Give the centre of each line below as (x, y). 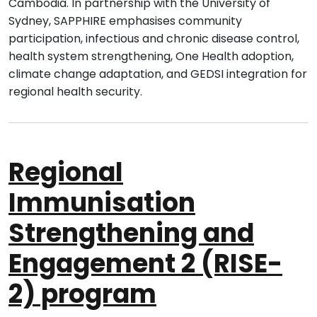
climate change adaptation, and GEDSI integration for (158, 74)
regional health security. (75, 92)
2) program (82, 294)
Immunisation (102, 203)
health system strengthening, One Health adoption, (151, 57)
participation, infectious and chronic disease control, (154, 39)
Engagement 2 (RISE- (145, 264)
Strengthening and (131, 234)
